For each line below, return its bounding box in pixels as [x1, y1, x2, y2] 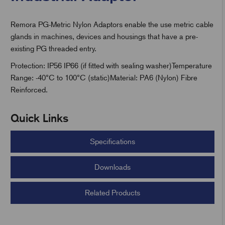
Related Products [84, 188, 140, 197]
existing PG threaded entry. [10, 44, 96, 53]
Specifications [89, 137, 135, 146]
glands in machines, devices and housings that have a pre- [10, 32, 198, 41]
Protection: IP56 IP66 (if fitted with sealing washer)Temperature [10, 61, 212, 70]
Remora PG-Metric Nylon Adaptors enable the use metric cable [10, 20, 213, 29]
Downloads [94, 163, 131, 172]
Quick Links [10, 111, 68, 125]
